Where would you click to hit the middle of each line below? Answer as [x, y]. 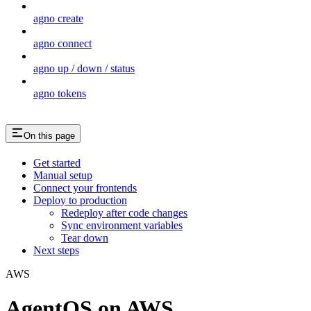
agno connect [62, 43]
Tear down [85, 238]
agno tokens [60, 93]
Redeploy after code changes [124, 213]
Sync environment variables [122, 226]
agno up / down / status [84, 68]
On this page [49, 136]
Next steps [56, 251]
